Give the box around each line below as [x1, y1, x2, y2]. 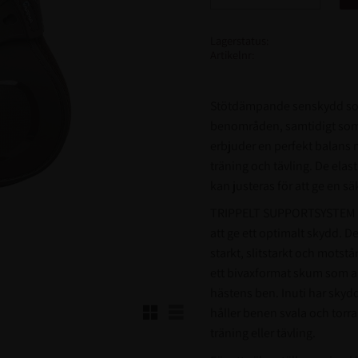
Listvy [174, 300, 207, 314]
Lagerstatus [209, 32, 266, 48]
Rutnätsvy [149, 300, 201, 314]
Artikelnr [209, 46, 252, 62]
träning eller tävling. [209, 324, 316, 342]
